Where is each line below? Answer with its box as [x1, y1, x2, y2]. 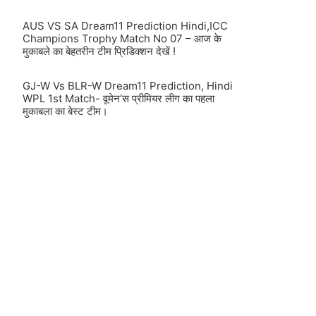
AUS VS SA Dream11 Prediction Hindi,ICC [23, 19, 228, 32]
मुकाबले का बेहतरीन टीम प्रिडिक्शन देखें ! [23, 44, 176, 58]
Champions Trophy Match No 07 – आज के [23, 32, 221, 45]
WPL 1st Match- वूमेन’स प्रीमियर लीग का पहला [23, 92, 214, 105]
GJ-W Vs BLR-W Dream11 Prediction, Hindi [23, 79, 233, 92]
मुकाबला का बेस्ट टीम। [23, 104, 108, 118]
